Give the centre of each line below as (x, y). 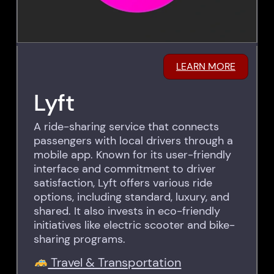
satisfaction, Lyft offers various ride (123, 183)
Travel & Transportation (115, 262)
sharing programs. (80, 239)
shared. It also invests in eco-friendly (127, 211)
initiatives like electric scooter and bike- (135, 225)
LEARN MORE (206, 67)
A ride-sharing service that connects (127, 126)
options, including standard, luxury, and (132, 197)
